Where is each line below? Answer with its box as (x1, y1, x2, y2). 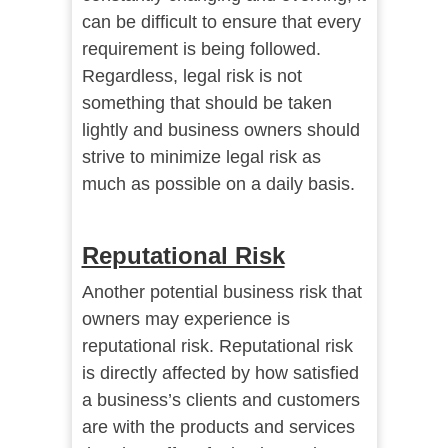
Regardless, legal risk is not (81, 66, 302, 87)
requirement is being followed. (81, 39, 321, 60)
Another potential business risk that (81, 282, 362, 303)
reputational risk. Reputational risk (81, 336, 353, 357)
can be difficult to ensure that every (81, 12, 361, 33)
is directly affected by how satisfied (81, 363, 359, 384)
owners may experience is (81, 309, 290, 330)
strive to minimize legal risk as (81, 147, 321, 168)
